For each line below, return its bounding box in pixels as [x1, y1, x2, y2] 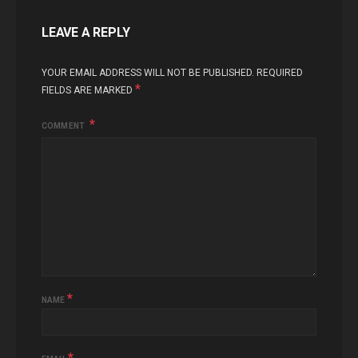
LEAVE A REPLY [42, 24, 130, 40]
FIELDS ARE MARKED [42, 84, 135, 96]
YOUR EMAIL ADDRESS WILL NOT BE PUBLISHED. [42, 66, 254, 78]
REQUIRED [257, 66, 303, 78]
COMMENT [42, 121, 86, 130]
